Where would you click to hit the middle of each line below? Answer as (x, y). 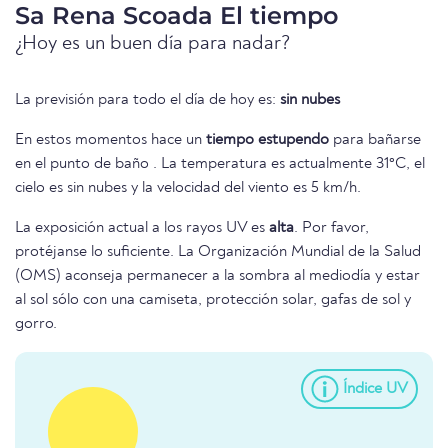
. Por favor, (331, 228)
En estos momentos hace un (110, 140)
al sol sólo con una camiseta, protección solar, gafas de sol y (213, 300)
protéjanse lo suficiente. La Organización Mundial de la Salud (218, 252)
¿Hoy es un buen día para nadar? (153, 44)
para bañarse (375, 140)
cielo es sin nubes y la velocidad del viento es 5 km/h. (188, 188)
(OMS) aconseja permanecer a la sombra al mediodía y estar (217, 276)
